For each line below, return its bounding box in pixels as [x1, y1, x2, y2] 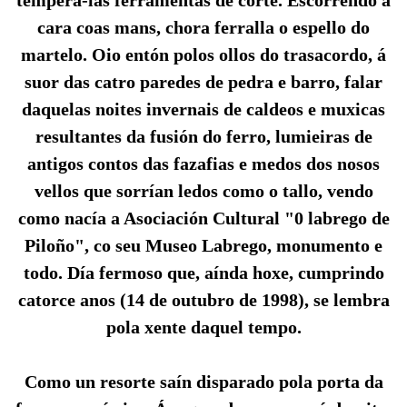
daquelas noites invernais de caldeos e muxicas [22, 99, 385, 120]
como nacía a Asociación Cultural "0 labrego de [17, 208, 390, 229]
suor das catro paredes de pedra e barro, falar [25, 72, 382, 93]
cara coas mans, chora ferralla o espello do [37, 17, 370, 38]
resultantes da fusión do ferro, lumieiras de [35, 126, 372, 147]
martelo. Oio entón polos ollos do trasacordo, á [21, 45, 386, 65]
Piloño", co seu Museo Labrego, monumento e [25, 235, 382, 256]
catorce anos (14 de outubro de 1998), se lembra [17, 290, 390, 311]
